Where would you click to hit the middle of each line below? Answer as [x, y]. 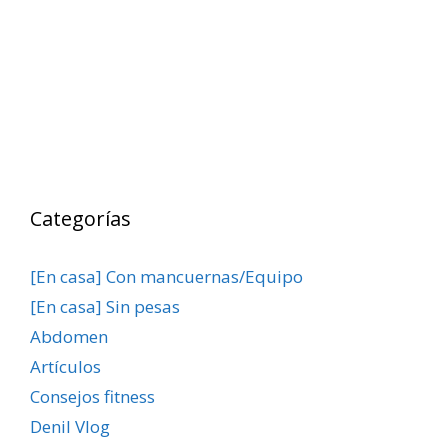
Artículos [65, 366]
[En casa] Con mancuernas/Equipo [166, 276]
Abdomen [69, 336]
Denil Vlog [70, 426]
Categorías [80, 218]
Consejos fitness [92, 396]
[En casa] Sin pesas [105, 306]
